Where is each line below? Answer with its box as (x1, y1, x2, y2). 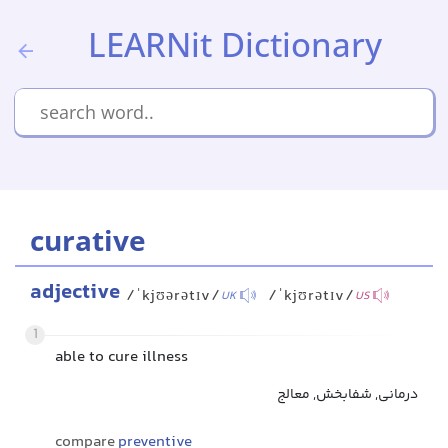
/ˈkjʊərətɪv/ (126, 284, 221, 309)
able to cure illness (55, 345, 188, 370)
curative (30, 221, 146, 259)
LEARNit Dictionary (88, 22, 382, 67)
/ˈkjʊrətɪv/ (268, 284, 355, 309)
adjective (30, 276, 120, 310)
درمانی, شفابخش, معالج (277, 384, 418, 406)
